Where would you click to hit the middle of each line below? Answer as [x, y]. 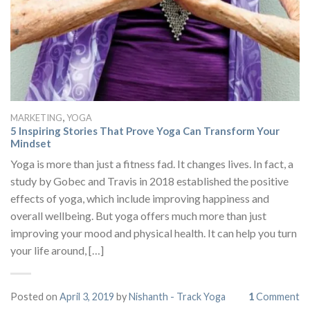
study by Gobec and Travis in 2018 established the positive [149, 181]
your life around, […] [57, 250]
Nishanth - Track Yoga [177, 296]
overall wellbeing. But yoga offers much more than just [138, 215]
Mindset [31, 144]
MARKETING [36, 118]
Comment [277, 296]
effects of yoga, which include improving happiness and [140, 198]
